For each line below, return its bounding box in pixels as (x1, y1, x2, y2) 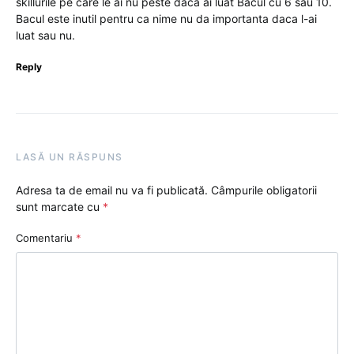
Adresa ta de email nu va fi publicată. (16, 183, 208, 197)
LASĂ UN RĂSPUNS (16, 150, 123, 163)
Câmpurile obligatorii (211, 183, 317, 197)
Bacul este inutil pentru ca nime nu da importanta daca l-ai (16, 11, 317, 25)
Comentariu (16, 231, 76, 244)
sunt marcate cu (16, 199, 103, 213)
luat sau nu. (16, 28, 75, 42)
